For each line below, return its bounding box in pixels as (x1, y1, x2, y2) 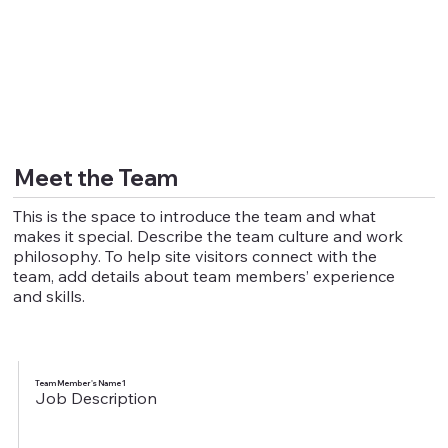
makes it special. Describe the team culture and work (13, 226, 404, 247)
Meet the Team (13, 163, 178, 193)
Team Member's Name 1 (34, 378, 126, 388)
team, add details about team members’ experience (13, 266, 396, 287)
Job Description (34, 387, 157, 408)
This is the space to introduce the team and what (13, 206, 377, 227)
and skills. (13, 286, 86, 307)
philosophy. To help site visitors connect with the (13, 246, 378, 267)
